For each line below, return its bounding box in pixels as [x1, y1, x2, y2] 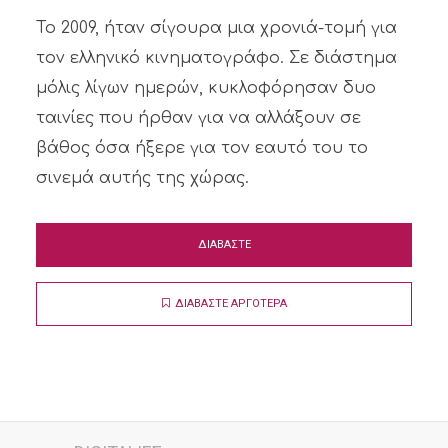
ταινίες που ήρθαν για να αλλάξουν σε [35, 109, 361, 127]
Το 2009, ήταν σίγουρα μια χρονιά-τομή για [35, 19, 397, 37]
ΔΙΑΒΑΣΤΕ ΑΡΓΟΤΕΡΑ [174, 297, 287, 310]
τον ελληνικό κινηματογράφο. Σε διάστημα [35, 49, 397, 67]
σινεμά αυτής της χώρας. [35, 169, 249, 187]
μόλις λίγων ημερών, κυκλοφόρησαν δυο [35, 79, 376, 97]
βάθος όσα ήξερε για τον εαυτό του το [35, 139, 368, 157]
